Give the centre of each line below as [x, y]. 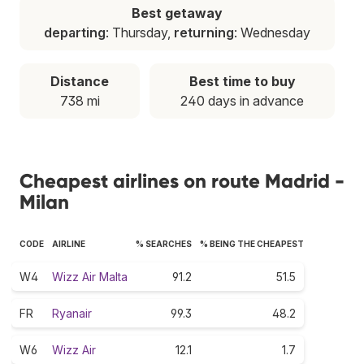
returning [204, 32]
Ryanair [72, 313]
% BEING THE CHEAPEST [252, 243]
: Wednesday [272, 32]
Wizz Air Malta [90, 276]
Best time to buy [242, 81]
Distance [80, 81]
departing [75, 32]
